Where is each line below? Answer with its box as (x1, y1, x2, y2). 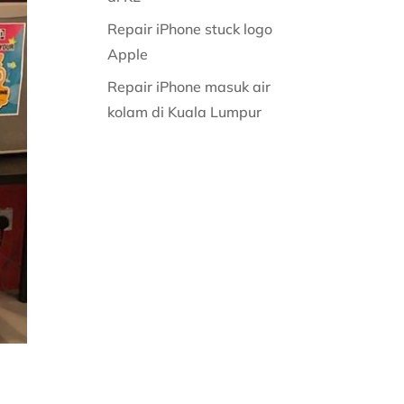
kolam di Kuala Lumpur (107, 103, 266, 121)
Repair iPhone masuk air (107, 78, 271, 96)
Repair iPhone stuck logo (107, 20, 273, 38)
